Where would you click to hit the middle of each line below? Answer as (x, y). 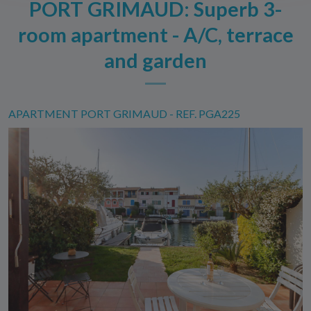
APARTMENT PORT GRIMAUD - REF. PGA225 (124, 114)
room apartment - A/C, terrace (155, 34)
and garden (155, 60)
